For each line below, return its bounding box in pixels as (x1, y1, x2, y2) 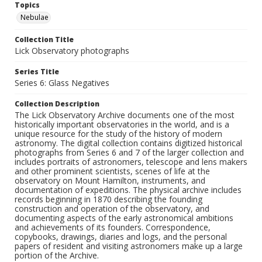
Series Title (15, 67, 59, 77)
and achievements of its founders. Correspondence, (15, 222, 211, 233)
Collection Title (15, 35, 74, 45)
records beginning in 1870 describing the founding (15, 194, 202, 205)
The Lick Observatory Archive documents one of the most (15, 109, 235, 121)
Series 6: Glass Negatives (15, 77, 109, 89)
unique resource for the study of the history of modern (15, 128, 222, 140)
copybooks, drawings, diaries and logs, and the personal (15, 231, 227, 243)
